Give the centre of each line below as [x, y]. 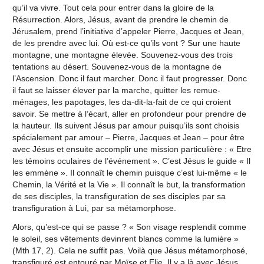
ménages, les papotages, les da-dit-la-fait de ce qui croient [121, 102]
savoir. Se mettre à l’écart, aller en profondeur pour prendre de [129, 113]
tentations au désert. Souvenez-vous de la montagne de [117, 66]
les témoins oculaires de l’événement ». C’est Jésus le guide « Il [131, 161]
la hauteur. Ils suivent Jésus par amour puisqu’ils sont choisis [126, 125]
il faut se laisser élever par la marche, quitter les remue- [116, 90]
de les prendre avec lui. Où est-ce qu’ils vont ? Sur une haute [126, 43]
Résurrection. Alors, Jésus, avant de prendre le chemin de [120, 19]
